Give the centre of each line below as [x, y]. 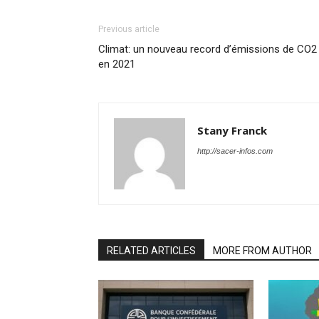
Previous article [129, 29]
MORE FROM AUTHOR [262, 251]
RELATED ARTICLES [151, 251]
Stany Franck [232, 130]
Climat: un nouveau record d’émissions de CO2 [208, 49]
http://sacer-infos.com [235, 151]
